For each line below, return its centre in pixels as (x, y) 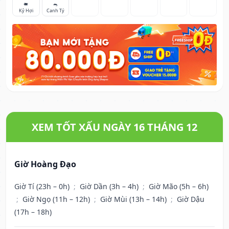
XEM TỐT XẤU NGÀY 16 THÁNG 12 (114, 127)
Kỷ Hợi (26, 11)
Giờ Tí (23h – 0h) (43, 187)
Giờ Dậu (191, 199)
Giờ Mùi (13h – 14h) (134, 199)
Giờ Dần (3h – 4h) (110, 187)
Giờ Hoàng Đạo (45, 164)
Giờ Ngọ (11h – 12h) (57, 199)
